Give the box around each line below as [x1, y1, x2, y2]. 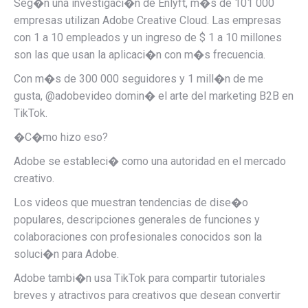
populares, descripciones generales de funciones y [14, 213, 260, 226]
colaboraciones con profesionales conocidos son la [14, 230, 262, 243]
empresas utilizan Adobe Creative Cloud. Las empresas [14, 14, 281, 27]
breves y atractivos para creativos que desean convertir [14, 289, 280, 302]
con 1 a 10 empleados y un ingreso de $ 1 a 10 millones [14, 31, 282, 44]
